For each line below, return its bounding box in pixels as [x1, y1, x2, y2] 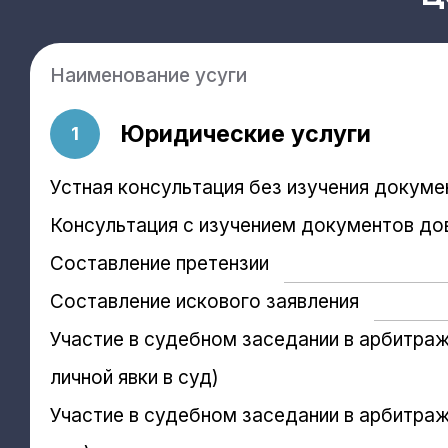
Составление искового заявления [50, 289, 359, 313]
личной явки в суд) [50, 365, 219, 389]
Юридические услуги [120, 118, 371, 148]
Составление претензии [50, 251, 269, 275]
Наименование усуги [50, 63, 247, 87]
